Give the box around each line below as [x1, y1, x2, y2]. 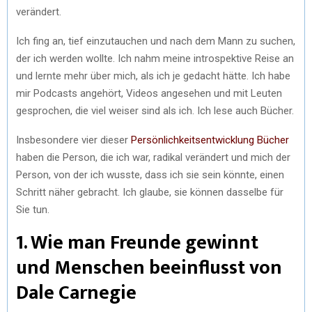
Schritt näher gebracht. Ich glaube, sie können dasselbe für [16, 185, 283, 198]
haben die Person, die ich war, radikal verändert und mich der [16, 150, 290, 164]
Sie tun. [16, 203, 49, 216]
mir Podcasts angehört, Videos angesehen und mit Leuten [16, 86, 282, 100]
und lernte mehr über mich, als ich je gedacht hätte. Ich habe [16, 69, 290, 82]
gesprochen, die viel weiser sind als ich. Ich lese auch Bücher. [16, 104, 294, 117]
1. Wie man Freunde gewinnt [16, 226, 258, 259]
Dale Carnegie [16, 276, 136, 309]
